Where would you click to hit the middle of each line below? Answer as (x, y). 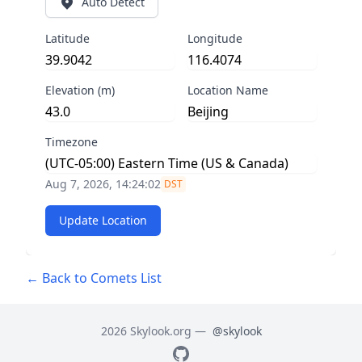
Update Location (103, 220)
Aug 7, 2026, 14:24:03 (103, 184)
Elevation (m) (80, 90)
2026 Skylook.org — (155, 331)
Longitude (215, 38)
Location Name (228, 90)
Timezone (72, 142)
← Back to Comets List (94, 278)
